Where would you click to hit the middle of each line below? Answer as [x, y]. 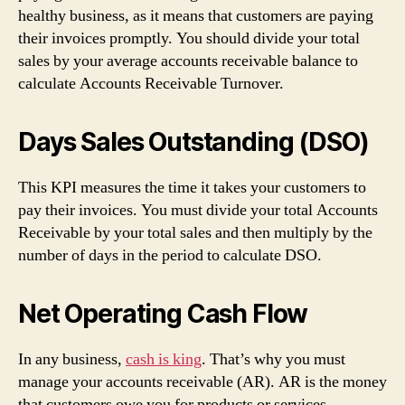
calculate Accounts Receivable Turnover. [151, 84]
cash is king [164, 359]
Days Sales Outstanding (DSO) [193, 142]
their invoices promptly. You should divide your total [189, 38]
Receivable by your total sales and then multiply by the [195, 233]
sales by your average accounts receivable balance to [188, 61]
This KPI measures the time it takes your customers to [192, 188]
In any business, [72, 359]
